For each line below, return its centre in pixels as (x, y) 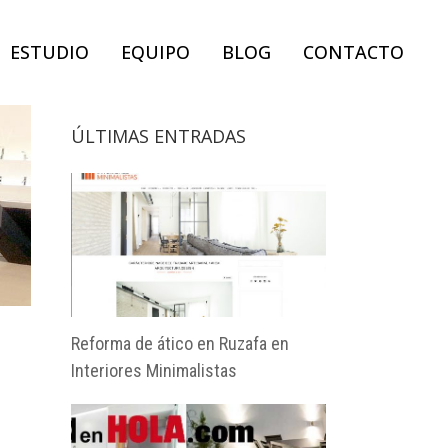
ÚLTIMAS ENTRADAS (158, 136)
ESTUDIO (49, 52)
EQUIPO (155, 52)
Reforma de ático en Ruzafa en (180, 344)
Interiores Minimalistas (154, 371)
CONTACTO (353, 52)
